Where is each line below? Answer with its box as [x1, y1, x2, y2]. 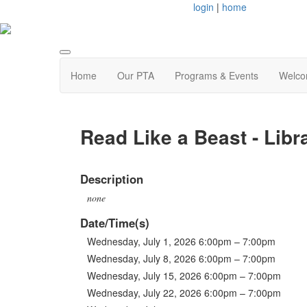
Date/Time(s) [80, 214, 149, 231]
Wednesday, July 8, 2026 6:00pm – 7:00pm [87, 251, 275, 265]
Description [80, 170, 143, 187]
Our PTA [117, 69, 154, 83]
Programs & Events [175, 69, 258, 83]
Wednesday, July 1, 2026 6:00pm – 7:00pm [87, 234, 275, 248]
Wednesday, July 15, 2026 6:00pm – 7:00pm [87, 268, 281, 282]
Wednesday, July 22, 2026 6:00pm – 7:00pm [87, 285, 281, 299]
